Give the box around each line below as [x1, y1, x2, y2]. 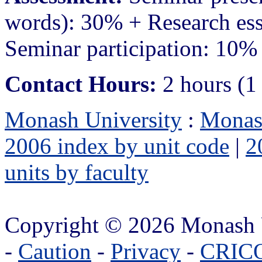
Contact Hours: [5, 71, 157, 96]
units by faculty [5, 159, 149, 185]
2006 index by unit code [5, 133, 229, 158]
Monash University [5, 106, 182, 132]
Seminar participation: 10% [5, 35, 257, 61]
